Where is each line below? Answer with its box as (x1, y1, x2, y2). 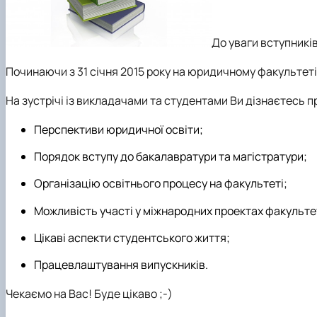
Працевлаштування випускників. (34, 257, 208, 273)
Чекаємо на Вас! (6, 286, 94, 302)
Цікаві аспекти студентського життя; (34, 229, 230, 246)
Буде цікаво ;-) (94, 286, 173, 302)
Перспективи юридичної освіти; (34, 121, 203, 137)
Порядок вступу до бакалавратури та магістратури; (34, 148, 307, 164)
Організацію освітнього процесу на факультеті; (34, 175, 287, 192)
